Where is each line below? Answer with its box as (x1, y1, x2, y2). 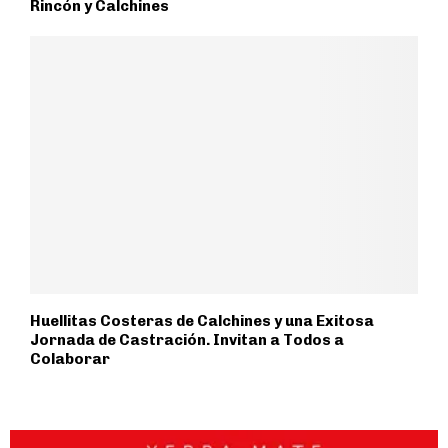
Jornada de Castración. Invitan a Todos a (30, 331, 344, 350)
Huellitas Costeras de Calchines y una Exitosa (30, 312, 374, 331)
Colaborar (30, 350, 110, 369)
